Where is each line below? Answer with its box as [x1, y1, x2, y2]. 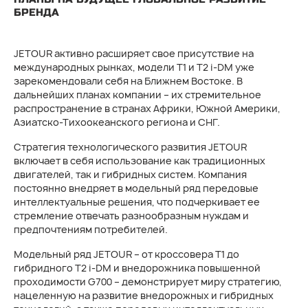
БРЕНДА [14, 6, 59, 19]
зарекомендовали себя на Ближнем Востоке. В [14, 74, 243, 87]
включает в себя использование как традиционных [14, 154, 265, 167]
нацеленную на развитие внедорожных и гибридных [14, 289, 274, 302]
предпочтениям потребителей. [14, 223, 168, 236]
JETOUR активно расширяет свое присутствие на [14, 47, 254, 60]
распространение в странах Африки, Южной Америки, [14, 102, 280, 115]
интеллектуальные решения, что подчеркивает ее [14, 195, 260, 208]
